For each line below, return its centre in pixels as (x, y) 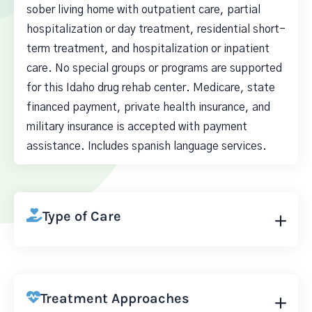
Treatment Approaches (115, 298)
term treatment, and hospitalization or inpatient (148, 49)
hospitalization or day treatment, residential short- (156, 29)
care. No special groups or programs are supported (154, 68)
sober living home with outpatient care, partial (143, 10)
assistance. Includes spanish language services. (147, 146)
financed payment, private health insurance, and (148, 107)
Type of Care (82, 216)
